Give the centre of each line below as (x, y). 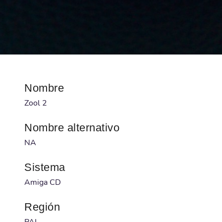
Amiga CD (43, 182)
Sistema (45, 167)
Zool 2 (36, 103)
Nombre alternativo (72, 127)
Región (42, 207)
